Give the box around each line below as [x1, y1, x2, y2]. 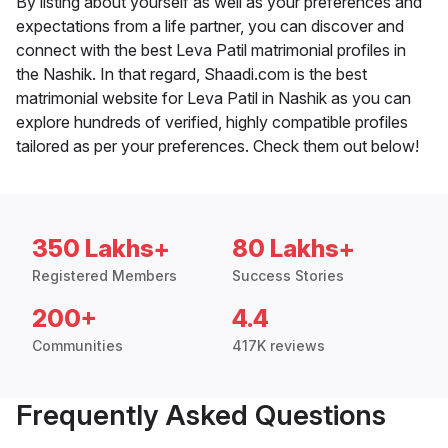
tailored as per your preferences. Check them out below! [16, 136, 419, 157]
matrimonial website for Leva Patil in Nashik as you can [16, 88, 411, 109]
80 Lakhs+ [232, 234, 355, 264]
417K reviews [232, 337, 325, 355]
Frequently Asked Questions [16, 398, 386, 433]
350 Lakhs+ [32, 234, 170, 264]
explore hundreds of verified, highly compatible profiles [16, 112, 408, 133]
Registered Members [32, 267, 177, 285]
